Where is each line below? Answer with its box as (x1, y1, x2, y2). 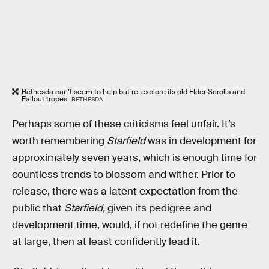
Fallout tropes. (22, 94, 69, 104)
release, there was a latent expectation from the (12, 185, 238, 198)
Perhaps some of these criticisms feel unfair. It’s (12, 118, 235, 131)
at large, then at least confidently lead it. (12, 235, 200, 249)
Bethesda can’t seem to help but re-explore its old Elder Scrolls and (22, 87, 245, 97)
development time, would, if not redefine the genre (12, 219, 247, 232)
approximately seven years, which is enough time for (12, 151, 257, 165)
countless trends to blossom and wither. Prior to (12, 168, 235, 181)
